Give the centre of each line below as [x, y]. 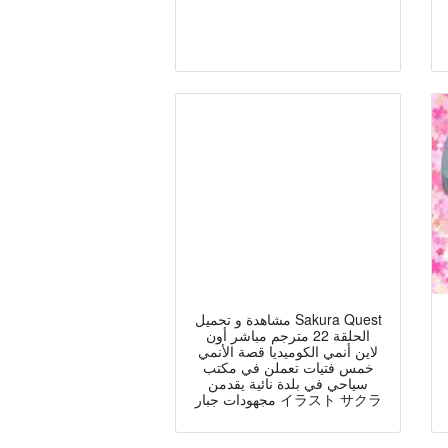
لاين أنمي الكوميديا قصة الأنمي [288, 351]
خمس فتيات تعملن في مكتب [288, 367]
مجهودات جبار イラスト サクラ [328, 399]
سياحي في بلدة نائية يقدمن [288, 383]
